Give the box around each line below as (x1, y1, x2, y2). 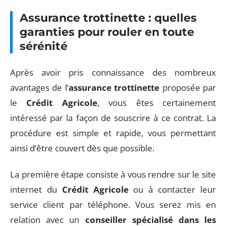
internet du (10, 184, 62, 195)
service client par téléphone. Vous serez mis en (10, 199, 216, 210)
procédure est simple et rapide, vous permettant (10, 127, 216, 139)
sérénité (20, 39, 68, 53)
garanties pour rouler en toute (20, 25, 194, 39)
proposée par (159, 81, 216, 93)
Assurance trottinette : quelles (20, 11, 197, 25)
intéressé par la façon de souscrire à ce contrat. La (10, 111, 216, 124)
